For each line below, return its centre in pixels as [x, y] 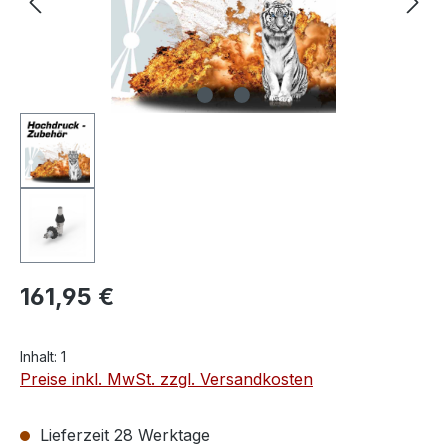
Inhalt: [40, 357]
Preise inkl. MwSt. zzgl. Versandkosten [166, 379]
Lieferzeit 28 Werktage [122, 435]
